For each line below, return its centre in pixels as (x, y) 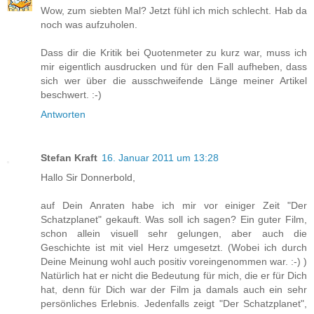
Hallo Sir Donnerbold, (88, 178)
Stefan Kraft (69, 158)
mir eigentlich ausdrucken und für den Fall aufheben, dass (174, 67)
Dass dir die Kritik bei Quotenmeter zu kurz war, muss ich (174, 53)
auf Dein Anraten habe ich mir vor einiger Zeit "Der (174, 206)
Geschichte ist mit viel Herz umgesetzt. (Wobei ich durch (174, 248)
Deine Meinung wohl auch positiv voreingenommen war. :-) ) (174, 262)
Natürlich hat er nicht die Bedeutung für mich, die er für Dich (174, 276)
